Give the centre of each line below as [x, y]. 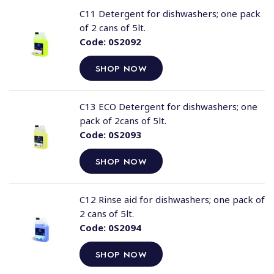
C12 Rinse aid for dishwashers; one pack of [172, 199]
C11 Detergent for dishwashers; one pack [170, 13]
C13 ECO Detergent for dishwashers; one [168, 106]
